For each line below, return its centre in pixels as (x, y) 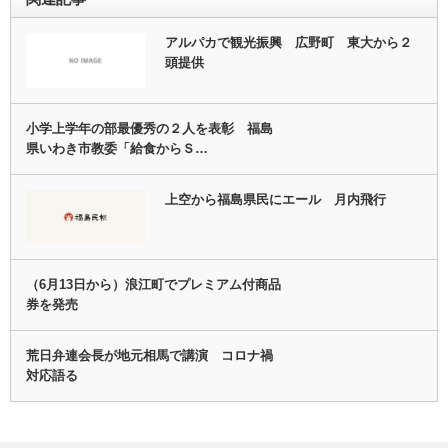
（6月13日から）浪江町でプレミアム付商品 (153, 284)
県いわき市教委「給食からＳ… (117, 148)
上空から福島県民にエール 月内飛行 (275, 199)
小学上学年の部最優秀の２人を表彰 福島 (149, 128)
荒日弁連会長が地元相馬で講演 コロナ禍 (149, 355)
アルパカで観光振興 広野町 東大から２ (288, 43)
